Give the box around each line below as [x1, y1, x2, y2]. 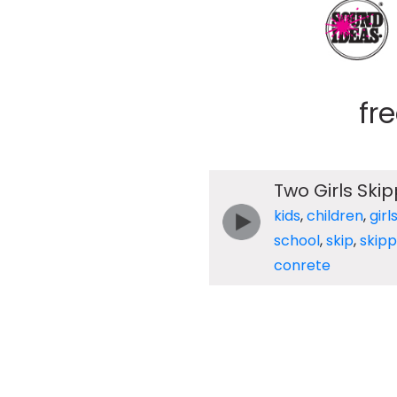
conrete [273, 254, 331, 276]
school [273, 230, 320, 251]
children [306, 205, 363, 226]
